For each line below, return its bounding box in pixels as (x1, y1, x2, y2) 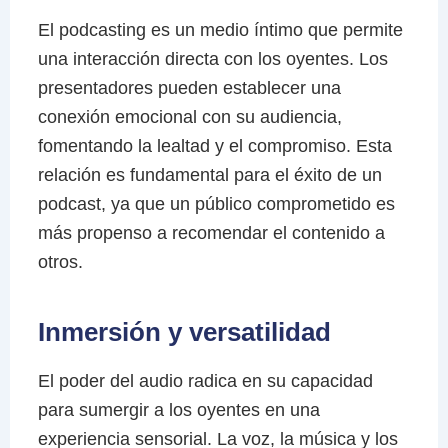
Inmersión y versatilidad (37, 316, 331, 347)
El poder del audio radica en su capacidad (37, 370, 373, 391)
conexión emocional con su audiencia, (37, 106, 342, 127)
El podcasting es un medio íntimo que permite (37, 19, 403, 40)
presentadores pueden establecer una (37, 77, 341, 98)
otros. (37, 251, 83, 272)
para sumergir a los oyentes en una (37, 399, 320, 420)
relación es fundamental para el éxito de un (37, 164, 382, 185)
